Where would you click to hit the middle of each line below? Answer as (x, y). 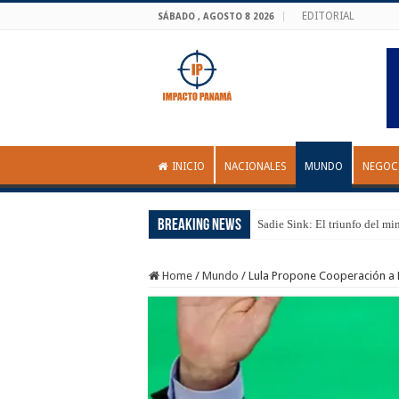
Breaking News (199, 226)
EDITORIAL (328, 16)
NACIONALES (256, 167)
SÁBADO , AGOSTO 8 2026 (216, 16)
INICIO (188, 167)
